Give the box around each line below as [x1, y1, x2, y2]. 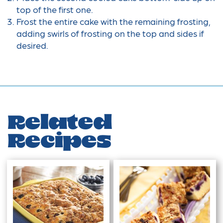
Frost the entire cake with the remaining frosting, [16, 16, 211, 27]
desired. [16, 40, 48, 51]
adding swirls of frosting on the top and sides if [16, 28, 204, 39]
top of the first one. [16, 4, 93, 15]
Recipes [7, 130, 111, 153]
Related [7, 112, 112, 135]
